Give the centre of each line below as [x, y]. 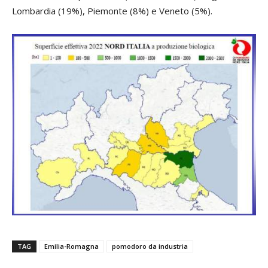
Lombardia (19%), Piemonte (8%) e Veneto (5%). [112, 11]
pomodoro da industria [150, 246]
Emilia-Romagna [71, 246]
